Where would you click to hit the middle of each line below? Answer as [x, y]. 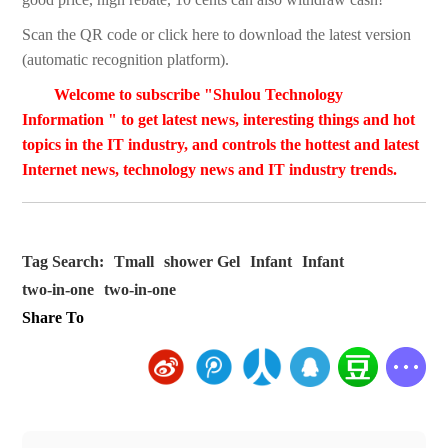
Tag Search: [63, 262]
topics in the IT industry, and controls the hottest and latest [221, 145]
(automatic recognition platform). [126, 60]
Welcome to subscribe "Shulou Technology [199, 95]
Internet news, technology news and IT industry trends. [210, 170]
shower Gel [202, 262]
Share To [53, 318]
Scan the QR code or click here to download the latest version [217, 35]
